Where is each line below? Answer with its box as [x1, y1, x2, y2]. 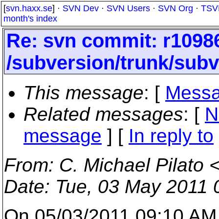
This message [23, 82, 144, 103]
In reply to [129, 125, 214, 146]
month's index [3, 14, 57, 23]
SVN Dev [63, 3, 99, 13]
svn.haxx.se [6, 3, 52, 13]
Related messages [23, 104, 183, 125]
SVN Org [158, 3, 193, 13]
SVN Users [107, 3, 150, 13]
